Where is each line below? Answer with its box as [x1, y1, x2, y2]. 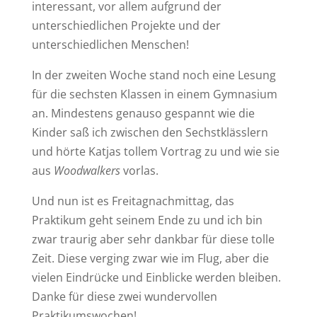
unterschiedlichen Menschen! [31, 37, 189, 52]
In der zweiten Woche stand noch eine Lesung [31, 67, 276, 83]
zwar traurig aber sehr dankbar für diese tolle [31, 231, 275, 247]
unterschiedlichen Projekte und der [31, 18, 221, 33]
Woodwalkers [53, 163, 120, 178]
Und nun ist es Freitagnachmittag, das [31, 193, 234, 209]
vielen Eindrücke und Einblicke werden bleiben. [31, 270, 281, 285]
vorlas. [120, 163, 158, 178]
